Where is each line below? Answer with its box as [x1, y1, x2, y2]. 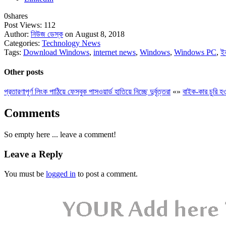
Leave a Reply [4, 148, 63, 159]
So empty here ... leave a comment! [4, 130, 116, 139]
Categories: [4, 38, 42, 47]
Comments [4, 106, 60, 120]
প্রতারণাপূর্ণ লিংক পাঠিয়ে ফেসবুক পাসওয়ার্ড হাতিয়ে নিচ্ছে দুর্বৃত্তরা [4, 87, 171, 96]
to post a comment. [76, 169, 138, 178]
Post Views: [4, 20, 44, 29]
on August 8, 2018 [63, 29, 125, 38]
